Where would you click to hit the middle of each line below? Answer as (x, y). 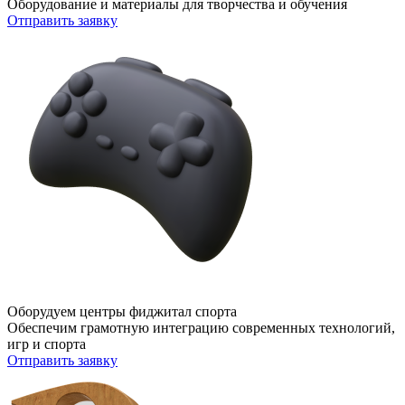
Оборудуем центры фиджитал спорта (122, 312)
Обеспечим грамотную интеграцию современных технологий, (201, 328)
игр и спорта (47, 344)
